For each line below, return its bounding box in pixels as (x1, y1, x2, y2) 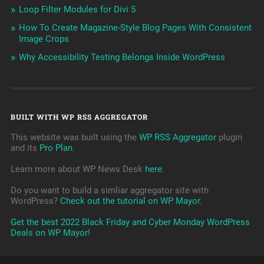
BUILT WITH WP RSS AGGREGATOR (10, 112, 148, 122)
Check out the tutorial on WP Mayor (60, 196, 200, 207)
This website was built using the (10, 132, 139, 143)
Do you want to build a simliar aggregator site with (10, 185, 209, 196)
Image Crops (18, 34, 69, 45)
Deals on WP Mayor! (10, 227, 90, 239)
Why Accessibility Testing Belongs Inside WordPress (18, 52, 225, 63)
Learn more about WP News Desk (10, 164, 145, 175)
